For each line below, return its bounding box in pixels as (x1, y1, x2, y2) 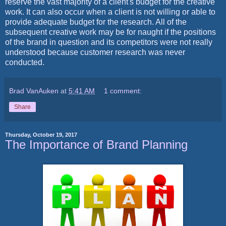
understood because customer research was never (5, 47, 185, 56)
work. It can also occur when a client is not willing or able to (5, 7, 215, 16)
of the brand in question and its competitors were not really (5, 37, 212, 46)
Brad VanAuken (9, 86, 59, 95)
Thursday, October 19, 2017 (5, 131, 77, 138)
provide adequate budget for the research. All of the (5, 17, 187, 26)
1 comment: (104, 86, 142, 95)
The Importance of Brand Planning (5, 137, 188, 151)
